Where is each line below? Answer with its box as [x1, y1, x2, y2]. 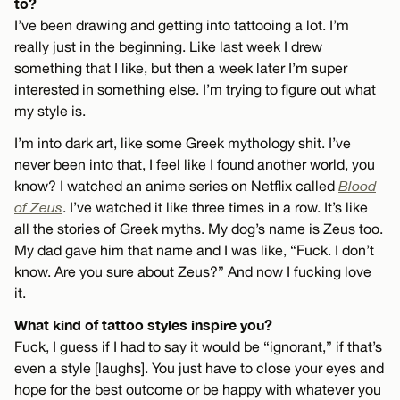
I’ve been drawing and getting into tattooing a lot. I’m [14, 16, 349, 33]
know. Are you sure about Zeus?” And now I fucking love [14, 262, 371, 279]
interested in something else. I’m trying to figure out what [14, 80, 376, 97]
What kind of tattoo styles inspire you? [14, 315, 272, 333]
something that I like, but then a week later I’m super [14, 59, 347, 76]
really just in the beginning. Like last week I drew [14, 37, 322, 54]
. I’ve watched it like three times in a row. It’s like [62, 198, 368, 215]
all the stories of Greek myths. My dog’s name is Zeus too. [14, 220, 383, 237]
